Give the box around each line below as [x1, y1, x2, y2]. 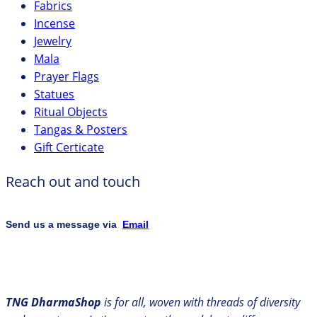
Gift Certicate [34, 139, 104, 156]
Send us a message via [6, 219, 122, 231]
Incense [34, 16, 75, 32]
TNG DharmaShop [6, 294, 101, 311]
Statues [34, 86, 74, 103]
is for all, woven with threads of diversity [101, 294, 300, 311]
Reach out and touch [6, 172, 140, 192]
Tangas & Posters [34, 122, 127, 138]
